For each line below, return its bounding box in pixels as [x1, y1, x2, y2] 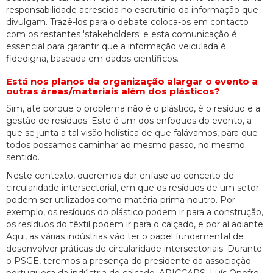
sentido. [6, 151, 40, 163]
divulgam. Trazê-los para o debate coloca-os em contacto [6, 16, 249, 27]
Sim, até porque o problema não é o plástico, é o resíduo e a [6, 102, 260, 114]
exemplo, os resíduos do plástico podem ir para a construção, [6, 206, 263, 218]
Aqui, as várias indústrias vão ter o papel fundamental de [6, 230, 244, 242]
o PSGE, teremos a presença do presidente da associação [6, 255, 251, 266]
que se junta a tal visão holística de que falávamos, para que [6, 127, 258, 138]
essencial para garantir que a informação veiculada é [6, 40, 226, 52]
